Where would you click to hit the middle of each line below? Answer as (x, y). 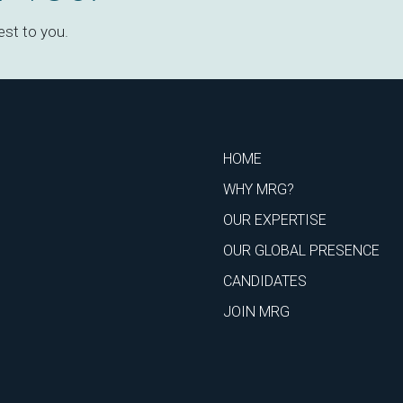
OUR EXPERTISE (275, 220)
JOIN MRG (256, 312)
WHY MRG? (259, 190)
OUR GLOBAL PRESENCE (301, 251)
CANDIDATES (265, 282)
